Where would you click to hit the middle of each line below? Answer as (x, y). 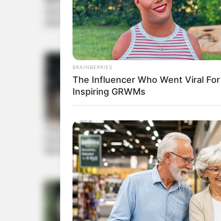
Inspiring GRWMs (109, 92)
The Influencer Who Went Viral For (146, 80)
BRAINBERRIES (92, 67)
